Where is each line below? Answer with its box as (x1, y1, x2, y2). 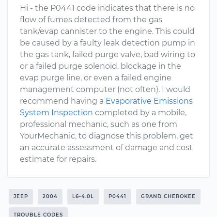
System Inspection (20, 108, 93, 117)
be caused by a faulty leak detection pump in (20, 38, 195, 47)
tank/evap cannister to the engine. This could (20, 27, 195, 36)
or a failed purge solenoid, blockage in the (20, 62, 181, 71)
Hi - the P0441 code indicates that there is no (20, 3, 195, 13)
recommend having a (20, 96, 106, 106)
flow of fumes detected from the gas (20, 15, 162, 24)
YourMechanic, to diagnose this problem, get (20, 131, 193, 140)
